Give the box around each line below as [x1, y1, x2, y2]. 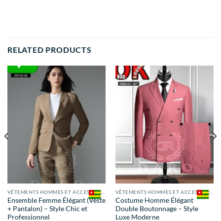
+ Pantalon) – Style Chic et [7, 204, 87, 213]
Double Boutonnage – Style [115, 204, 198, 213]
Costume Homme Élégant [115, 196, 193, 204]
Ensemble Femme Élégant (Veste [7, 196, 106, 204]
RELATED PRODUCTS [7, 45, 92, 55]
